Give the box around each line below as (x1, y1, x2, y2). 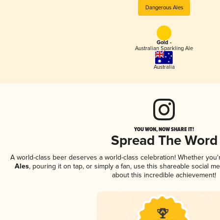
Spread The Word (110, 132, 218, 150)
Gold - (157, 39, 171, 47)
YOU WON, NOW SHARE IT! (134, 125, 194, 133)
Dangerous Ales (145, 4, 183, 11)
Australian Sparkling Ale (135, 45, 193, 52)
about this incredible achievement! (112, 170, 216, 179)
